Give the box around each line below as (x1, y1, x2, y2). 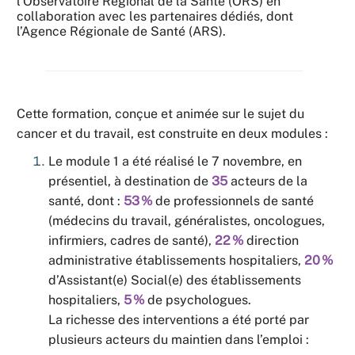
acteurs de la (227, 174, 307, 189)
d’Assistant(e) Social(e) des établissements (48, 273, 301, 288)
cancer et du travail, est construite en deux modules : (17, 126, 328, 141)
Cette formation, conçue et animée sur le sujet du (17, 106, 304, 121)
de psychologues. (144, 292, 251, 307)
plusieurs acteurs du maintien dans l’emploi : (48, 332, 309, 347)
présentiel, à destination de (48, 174, 212, 189)
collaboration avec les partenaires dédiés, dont (17, 9, 293, 24)
